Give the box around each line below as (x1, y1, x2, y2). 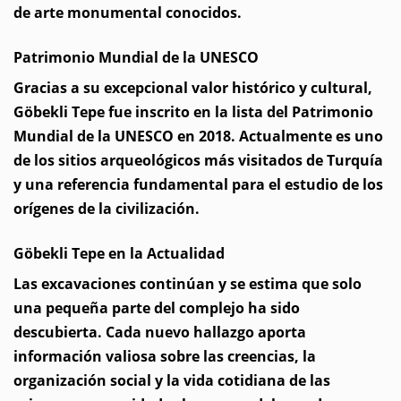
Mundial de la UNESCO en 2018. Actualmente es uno (13, 126, 383, 146)
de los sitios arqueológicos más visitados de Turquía (13, 150, 383, 170)
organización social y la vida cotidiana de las (13, 371, 330, 390)
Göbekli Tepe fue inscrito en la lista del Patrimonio (13, 102, 373, 122)
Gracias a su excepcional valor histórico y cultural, (13, 78, 372, 98)
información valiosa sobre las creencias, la (13, 346, 316, 366)
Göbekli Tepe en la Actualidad (13, 243, 225, 263)
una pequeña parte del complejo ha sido (13, 298, 300, 318)
